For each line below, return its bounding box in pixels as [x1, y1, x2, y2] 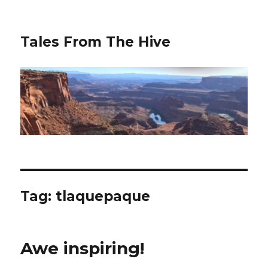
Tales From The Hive [20, 33, 171, 50]
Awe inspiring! [20, 237, 145, 258]
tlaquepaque [56, 187, 151, 205]
